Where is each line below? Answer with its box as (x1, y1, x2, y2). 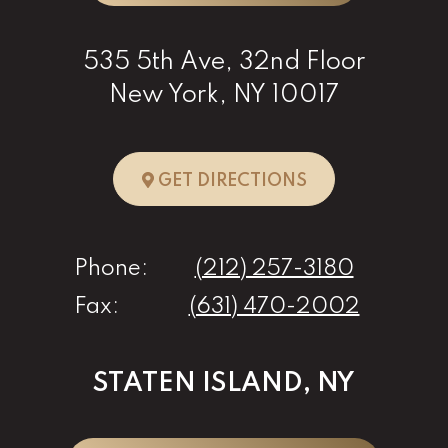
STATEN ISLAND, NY (93, 369, 355, 397)
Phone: (74, 257, 148, 280)
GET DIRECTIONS (153, 171, 307, 190)
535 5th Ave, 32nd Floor (82, 49, 366, 75)
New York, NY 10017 (109, 82, 339, 108)
